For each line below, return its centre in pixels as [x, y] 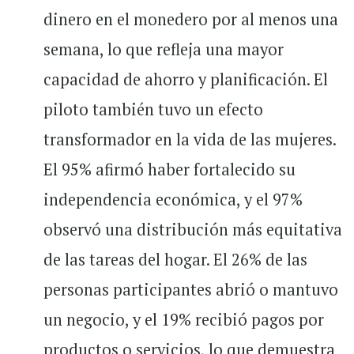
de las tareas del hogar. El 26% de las [175, 260]
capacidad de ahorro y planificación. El [186, 79]
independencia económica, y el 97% [173, 200]
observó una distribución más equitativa [193, 230]
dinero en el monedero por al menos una [191, 19]
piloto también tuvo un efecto [153, 109]
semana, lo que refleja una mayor [164, 49]
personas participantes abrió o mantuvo [191, 290]
